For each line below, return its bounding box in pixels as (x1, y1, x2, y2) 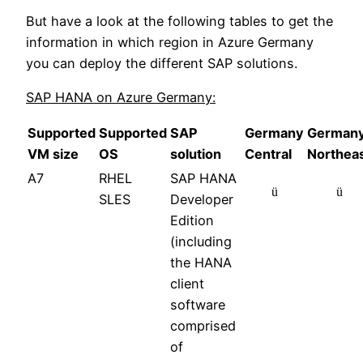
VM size (28, 146, 79, 163)
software (170, 297, 225, 314)
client (170, 275, 204, 293)
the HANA (170, 254, 232, 271)
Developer (170, 191, 233, 208)
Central (245, 146, 292, 163)
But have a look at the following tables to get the (26, 12, 333, 29)
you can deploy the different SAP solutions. (26, 54, 297, 71)
